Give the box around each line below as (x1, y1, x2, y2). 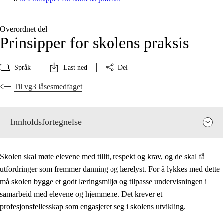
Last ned (63, 63, 87, 71)
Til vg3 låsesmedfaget (14, 82, 82, 91)
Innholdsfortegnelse (10, 117, 82, 127)
